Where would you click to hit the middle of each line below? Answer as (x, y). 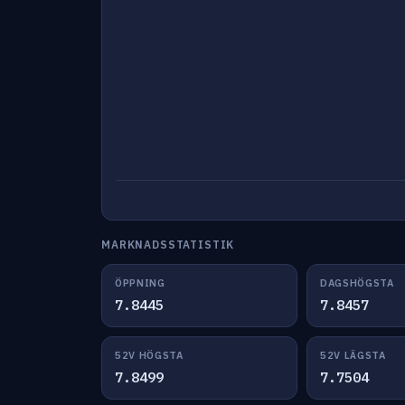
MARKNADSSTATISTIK (168, 245)
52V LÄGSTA (353, 355)
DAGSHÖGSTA (357, 283)
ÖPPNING (140, 283)
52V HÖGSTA (149, 355)
